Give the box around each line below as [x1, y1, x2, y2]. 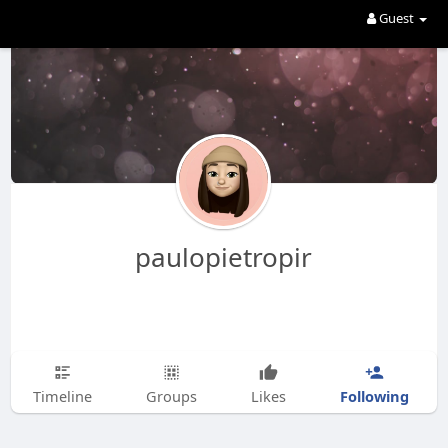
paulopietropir [135, 239, 313, 275]
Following [339, 385, 409, 406]
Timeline [32, 386, 92, 406]
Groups [145, 386, 197, 406]
